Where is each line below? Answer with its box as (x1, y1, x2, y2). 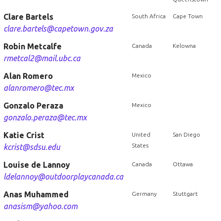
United (131, 131, 150, 138)
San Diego (172, 131, 200, 138)
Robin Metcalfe (3, 42, 62, 51)
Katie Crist (3, 131, 44, 140)
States (131, 142, 148, 148)
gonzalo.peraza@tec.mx (3, 113, 87, 122)
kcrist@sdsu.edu (3, 143, 60, 151)
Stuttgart (172, 190, 198, 197)
